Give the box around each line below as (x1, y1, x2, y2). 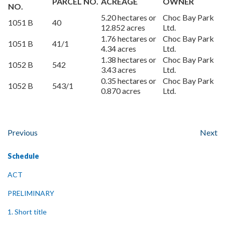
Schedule (8, 152, 39, 160)
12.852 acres (101, 23, 145, 32)
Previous (8, 128, 38, 137)
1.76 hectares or (101, 34, 156, 43)
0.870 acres (101, 86, 141, 95)
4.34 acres (101, 44, 136, 53)
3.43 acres (101, 65, 136, 74)
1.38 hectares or (101, 55, 156, 64)
